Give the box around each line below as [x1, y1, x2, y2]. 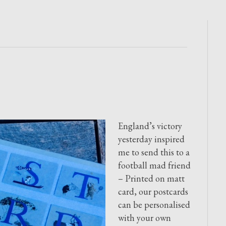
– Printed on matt [118, 173, 185, 184]
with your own [118, 212, 171, 223]
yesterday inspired [118, 133, 185, 145]
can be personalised [118, 199, 190, 210]
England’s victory [118, 120, 182, 132]
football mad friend [118, 159, 191, 171]
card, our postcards [118, 186, 188, 197]
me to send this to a [118, 146, 190, 158]
